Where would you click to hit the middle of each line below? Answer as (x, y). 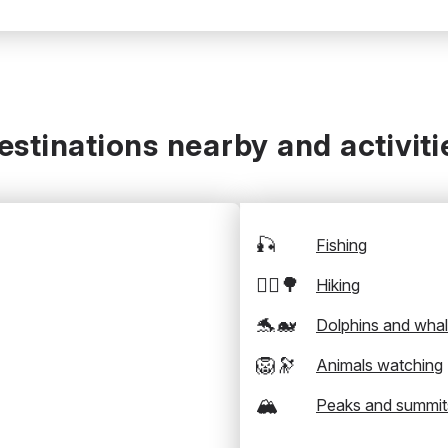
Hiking (338, 285)
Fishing (341, 245)
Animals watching (379, 365)
